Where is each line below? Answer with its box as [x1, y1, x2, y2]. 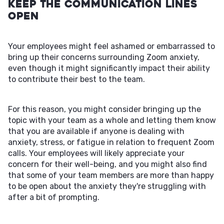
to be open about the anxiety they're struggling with [8, 181, 206, 191]
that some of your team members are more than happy [8, 170, 214, 180]
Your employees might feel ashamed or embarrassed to [8, 41, 215, 51]
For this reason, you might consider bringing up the [8, 104, 201, 114]
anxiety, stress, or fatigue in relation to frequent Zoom [8, 137, 214, 147]
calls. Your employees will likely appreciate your [8, 148, 184, 158]
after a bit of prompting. [8, 192, 99, 202]
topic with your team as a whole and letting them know [8, 115, 216, 125]
